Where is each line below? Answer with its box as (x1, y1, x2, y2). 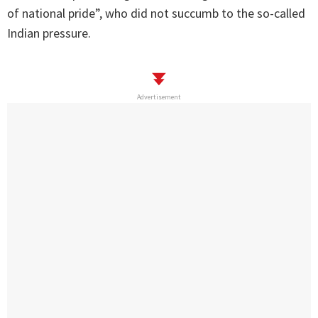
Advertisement (137, 92, 181, 102)
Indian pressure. (7, 25, 91, 42)
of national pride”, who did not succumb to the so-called (7, 5, 305, 22)
